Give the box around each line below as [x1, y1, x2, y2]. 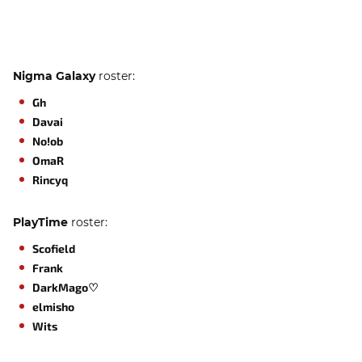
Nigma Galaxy [13, 69, 95, 83]
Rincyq [32, 173, 68, 187]
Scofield [32, 242, 75, 255]
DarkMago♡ [32, 280, 99, 294]
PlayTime [13, 215, 68, 229]
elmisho [32, 300, 74, 314]
